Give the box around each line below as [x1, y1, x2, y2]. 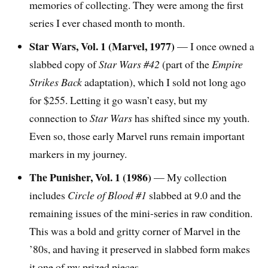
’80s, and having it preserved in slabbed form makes [29, 241, 251, 256]
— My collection [151, 169, 227, 184]
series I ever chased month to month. [29, 16, 185, 31]
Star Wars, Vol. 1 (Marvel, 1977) [29, 38, 175, 54]
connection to [29, 110, 90, 125]
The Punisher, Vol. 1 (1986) [29, 169, 152, 185]
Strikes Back [29, 74, 83, 89]
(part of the [160, 56, 212, 71]
